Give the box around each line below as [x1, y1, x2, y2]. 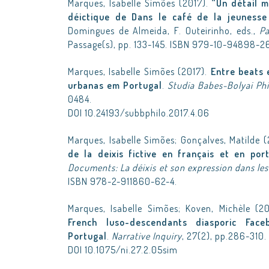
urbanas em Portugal [68, 79, 163, 91]
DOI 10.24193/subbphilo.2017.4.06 [68, 107, 210, 119]
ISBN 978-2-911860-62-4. [68, 175, 177, 187]
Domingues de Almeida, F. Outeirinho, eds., [68, 25, 260, 37]
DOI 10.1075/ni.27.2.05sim [68, 244, 178, 256]
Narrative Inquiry [112, 230, 182, 242]
